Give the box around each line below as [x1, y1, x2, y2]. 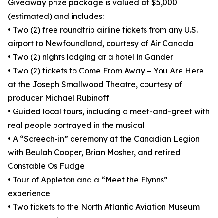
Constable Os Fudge [8, 161, 85, 171]
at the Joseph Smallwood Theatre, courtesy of [8, 79, 182, 90]
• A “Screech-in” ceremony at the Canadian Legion [8, 134, 200, 144]
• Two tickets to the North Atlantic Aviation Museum [8, 202, 200, 212]
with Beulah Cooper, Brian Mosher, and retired [8, 147, 181, 158]
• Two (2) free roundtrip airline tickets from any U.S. [8, 25, 198, 35]
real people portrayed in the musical [8, 120, 145, 130]
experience [8, 188, 50, 199]
